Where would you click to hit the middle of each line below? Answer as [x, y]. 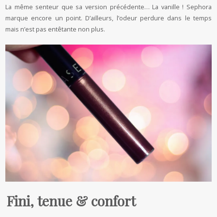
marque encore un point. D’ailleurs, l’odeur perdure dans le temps [108, 18]
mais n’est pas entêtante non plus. [55, 29]
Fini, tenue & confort [71, 201]
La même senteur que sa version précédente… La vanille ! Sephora [108, 7]
